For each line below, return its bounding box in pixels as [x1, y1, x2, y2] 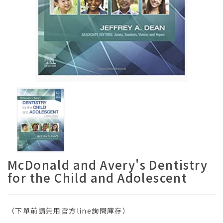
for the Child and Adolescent [7, 169, 188, 186]
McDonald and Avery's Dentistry [7, 156, 208, 173]
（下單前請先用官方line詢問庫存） [7, 206, 130, 216]
